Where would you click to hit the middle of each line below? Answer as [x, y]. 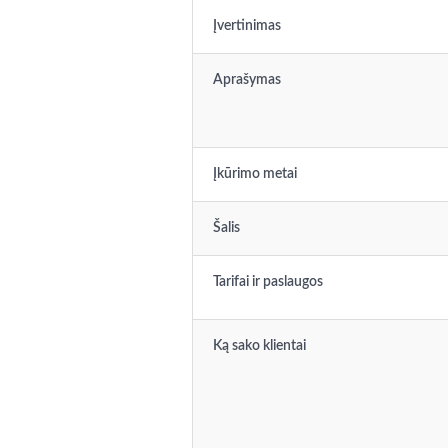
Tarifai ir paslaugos [268, 282]
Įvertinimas [247, 26]
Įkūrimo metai [255, 174]
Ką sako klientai [259, 346]
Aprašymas [247, 80]
